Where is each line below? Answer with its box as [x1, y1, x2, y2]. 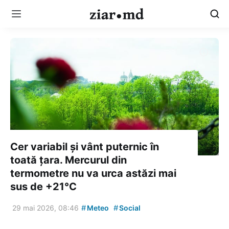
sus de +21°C [10, 180, 77, 193]
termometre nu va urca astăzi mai [10, 167, 176, 179]
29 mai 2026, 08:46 [12, 203, 79, 212]
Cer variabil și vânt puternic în [10, 140, 159, 153]
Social [118, 203, 141, 212]
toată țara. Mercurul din [10, 153, 127, 166]
